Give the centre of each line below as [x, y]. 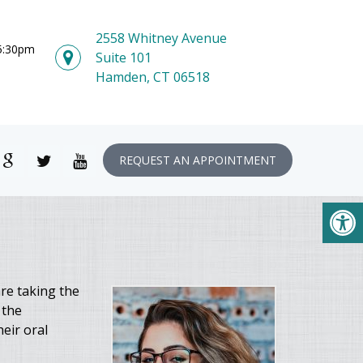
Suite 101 [124, 57]
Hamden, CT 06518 [153, 77]
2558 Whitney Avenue [162, 38]
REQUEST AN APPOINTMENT [198, 160]
